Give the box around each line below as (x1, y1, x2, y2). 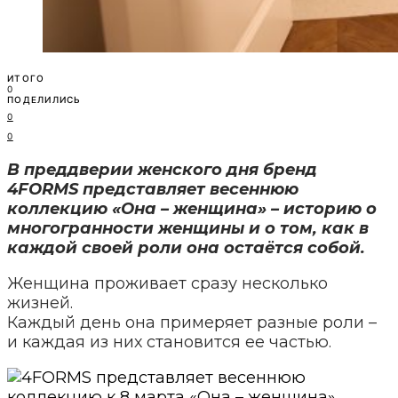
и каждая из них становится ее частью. (7, 331, 331, 352)
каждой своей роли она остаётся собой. (7, 237, 365, 258)
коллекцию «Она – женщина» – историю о (7, 198, 377, 219)
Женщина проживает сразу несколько (7, 273, 328, 293)
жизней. (7, 292, 73, 313)
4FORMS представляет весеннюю (7, 179, 298, 199)
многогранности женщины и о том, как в (7, 218, 369, 238)
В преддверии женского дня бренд (7, 159, 317, 179)
